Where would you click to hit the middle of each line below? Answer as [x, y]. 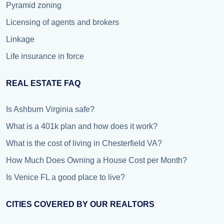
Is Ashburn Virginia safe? [50, 109]
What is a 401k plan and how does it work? [82, 126]
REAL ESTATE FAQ [43, 83]
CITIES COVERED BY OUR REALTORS [80, 204]
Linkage [20, 39]
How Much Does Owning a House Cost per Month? [96, 160]
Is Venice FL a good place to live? [65, 177]
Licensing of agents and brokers [62, 22]
